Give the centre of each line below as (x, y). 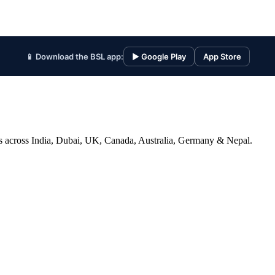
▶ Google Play (159, 57)
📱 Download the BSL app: (74, 57)
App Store (222, 57)
